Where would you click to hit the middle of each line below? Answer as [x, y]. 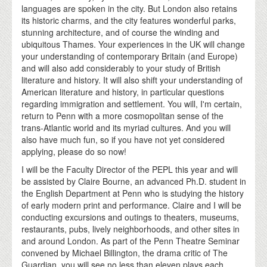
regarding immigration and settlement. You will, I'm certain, [132, 103]
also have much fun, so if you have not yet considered [123, 139]
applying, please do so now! [74, 151]
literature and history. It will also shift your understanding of [132, 80]
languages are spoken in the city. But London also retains [130, 8]
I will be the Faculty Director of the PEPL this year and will [130, 169]
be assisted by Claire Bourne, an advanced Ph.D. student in [134, 181]
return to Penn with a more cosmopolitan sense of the [123, 115]
